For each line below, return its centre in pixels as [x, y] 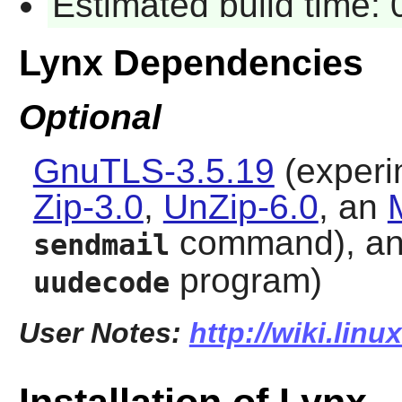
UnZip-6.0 [240, 207]
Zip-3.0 [88, 207]
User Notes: [104, 333]
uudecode [101, 283]
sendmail [101, 245]
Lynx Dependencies [191, 62]
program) [245, 281]
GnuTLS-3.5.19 [153, 171]
